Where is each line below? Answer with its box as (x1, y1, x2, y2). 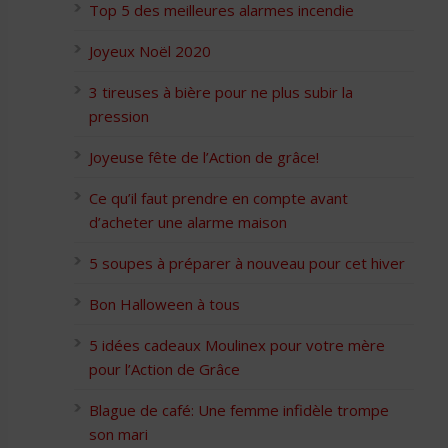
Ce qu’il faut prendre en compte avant (89, 187, 348, 208)
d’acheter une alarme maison (89, 211, 287, 232)
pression (89, 105, 149, 126)
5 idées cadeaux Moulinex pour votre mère (89, 334, 385, 355)
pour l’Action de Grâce (89, 358, 240, 379)
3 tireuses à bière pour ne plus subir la (89, 81, 353, 102)
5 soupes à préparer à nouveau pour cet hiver (89, 252, 405, 273)
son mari (89, 423, 148, 444)
